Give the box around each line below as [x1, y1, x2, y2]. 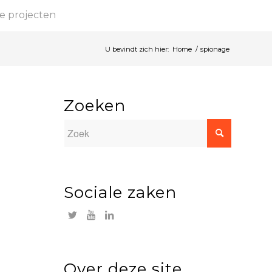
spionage [200, 45, 229, 53]
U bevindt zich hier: [105, 45, 169, 53]
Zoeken [64, 96, 126, 115]
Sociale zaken [64, 183, 177, 202]
